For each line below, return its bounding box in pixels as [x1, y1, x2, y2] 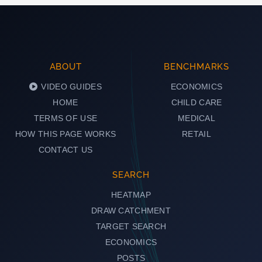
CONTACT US [38, 144, 93, 154]
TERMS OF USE [33, 113, 98, 123]
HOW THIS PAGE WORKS [15, 129, 116, 139]
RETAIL [182, 129, 211, 139]
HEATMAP [111, 189, 151, 199]
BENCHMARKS [164, 61, 229, 72]
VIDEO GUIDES [41, 81, 102, 91]
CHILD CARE [171, 97, 222, 107]
